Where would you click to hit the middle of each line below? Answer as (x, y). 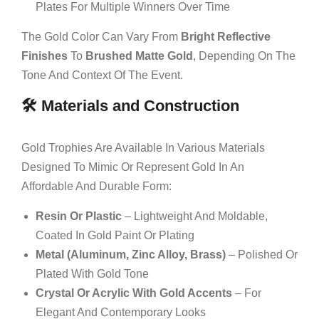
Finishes (45, 56)
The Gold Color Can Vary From (101, 36)
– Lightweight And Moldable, (195, 216)
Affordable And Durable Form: (96, 186)
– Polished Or (262, 254)
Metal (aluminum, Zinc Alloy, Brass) (131, 254)
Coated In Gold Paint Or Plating (115, 235)
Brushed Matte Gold (139, 56)
